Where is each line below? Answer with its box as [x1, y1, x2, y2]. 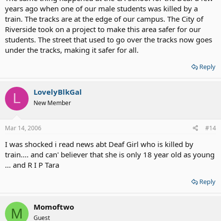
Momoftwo [34, 202, 74, 212]
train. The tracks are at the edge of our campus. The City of [5, 13, 203, 24]
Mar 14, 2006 [5, 124, 41, 132]
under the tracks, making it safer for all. [5, 44, 139, 55]
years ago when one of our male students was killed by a [5, 3, 198, 13]
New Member [34, 98, 71, 107]
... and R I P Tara [5, 160, 59, 170]
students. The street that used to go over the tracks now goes [5, 34, 212, 44]
